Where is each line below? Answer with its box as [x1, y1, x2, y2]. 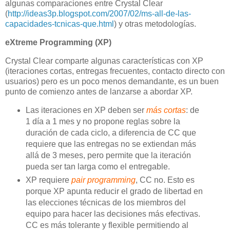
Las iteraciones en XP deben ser [25, 106, 146, 115]
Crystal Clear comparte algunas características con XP [5, 56, 203, 65]
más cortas [146, 106, 186, 115]
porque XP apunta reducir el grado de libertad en [25, 187, 203, 196]
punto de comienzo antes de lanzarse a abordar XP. [5, 87, 193, 96]
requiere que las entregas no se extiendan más [25, 140, 196, 149]
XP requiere [25, 176, 71, 185]
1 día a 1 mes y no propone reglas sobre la [25, 117, 180, 126]
